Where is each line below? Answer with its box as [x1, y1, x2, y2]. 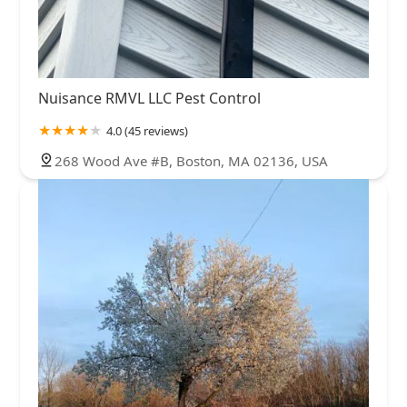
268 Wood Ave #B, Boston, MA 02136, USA [55, 151, 328, 170]
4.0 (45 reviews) [106, 122, 188, 139]
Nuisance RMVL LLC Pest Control [38, 87, 261, 108]
